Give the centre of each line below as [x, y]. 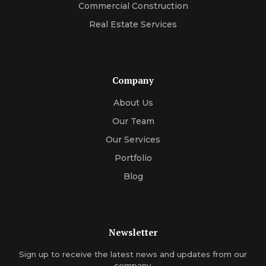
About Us [133, 103]
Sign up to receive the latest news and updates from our [133, 254]
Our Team [133, 121]
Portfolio [133, 158]
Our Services [133, 140]
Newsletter [133, 232]
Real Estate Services [133, 25]
